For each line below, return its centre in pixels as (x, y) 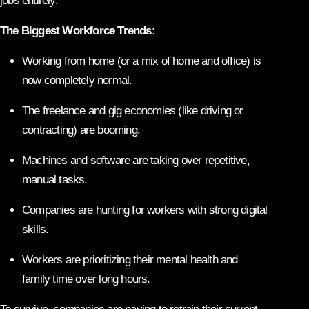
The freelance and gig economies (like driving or (133, 110)
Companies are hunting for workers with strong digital (145, 210)
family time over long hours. (86, 279)
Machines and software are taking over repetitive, (136, 160)
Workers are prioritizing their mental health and (130, 259)
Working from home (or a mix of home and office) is (142, 61)
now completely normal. (77, 80)
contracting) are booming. (81, 130)
